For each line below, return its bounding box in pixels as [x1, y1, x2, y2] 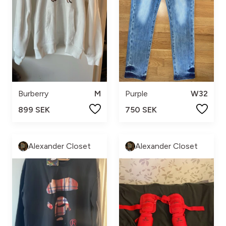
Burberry [18, 88, 48, 98]
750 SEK [125, 104, 157, 115]
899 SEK [18, 104, 50, 115]
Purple [125, 88, 148, 98]
